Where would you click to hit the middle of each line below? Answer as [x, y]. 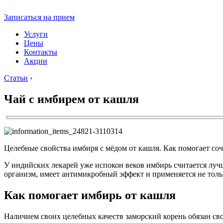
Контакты [41, 52]
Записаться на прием [39, 17]
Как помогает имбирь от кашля [90, 195]
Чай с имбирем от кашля [71, 99]
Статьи [16, 78]
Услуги [36, 34]
